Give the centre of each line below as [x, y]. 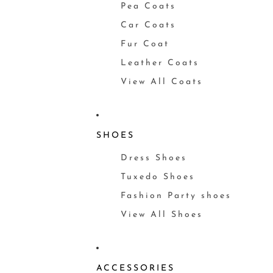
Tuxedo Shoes [158, 177]
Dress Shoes [154, 158]
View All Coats [161, 82]
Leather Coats [160, 63]
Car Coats [148, 25]
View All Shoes [161, 215]
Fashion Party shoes [176, 196]
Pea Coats [148, 6]
